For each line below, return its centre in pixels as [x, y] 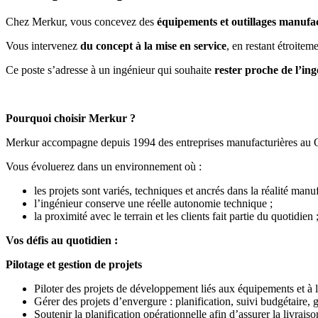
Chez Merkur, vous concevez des [81, 21]
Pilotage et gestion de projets [74, 264]
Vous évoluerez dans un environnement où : [105, 166]
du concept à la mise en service [153, 45]
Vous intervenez [43, 45]
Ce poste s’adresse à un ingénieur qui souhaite [110, 70]
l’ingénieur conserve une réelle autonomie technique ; [155, 203]
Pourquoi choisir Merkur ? [71, 118]
